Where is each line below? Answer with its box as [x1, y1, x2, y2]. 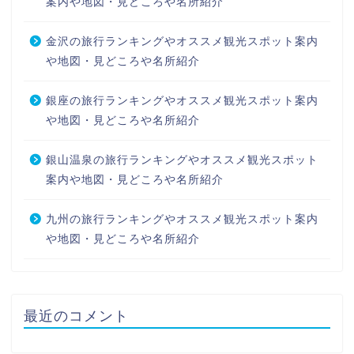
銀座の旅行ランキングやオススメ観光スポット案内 [46, 95, 318, 107]
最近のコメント [24, 307, 129, 325]
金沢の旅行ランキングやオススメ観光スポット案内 [46, 36, 318, 48]
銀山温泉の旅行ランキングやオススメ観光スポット [46, 154, 318, 167]
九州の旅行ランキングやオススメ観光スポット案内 [46, 213, 318, 226]
